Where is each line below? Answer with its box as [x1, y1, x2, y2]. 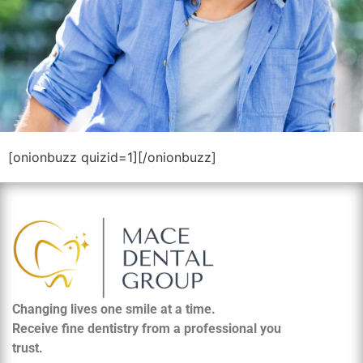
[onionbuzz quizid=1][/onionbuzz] [8, 149, 216, 166]
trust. [12, 340, 43, 357]
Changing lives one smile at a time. [12, 301, 219, 318]
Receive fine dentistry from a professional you [12, 321, 281, 337]
